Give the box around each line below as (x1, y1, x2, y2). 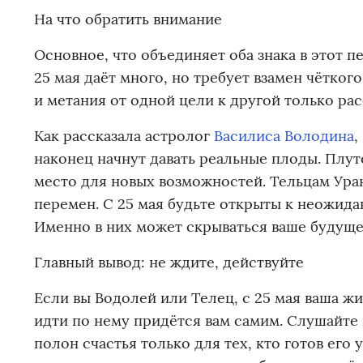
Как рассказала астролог (34, 126, 214, 146)
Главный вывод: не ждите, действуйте (34, 253, 304, 272)
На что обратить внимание (34, 10, 222, 29)
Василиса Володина (214, 126, 354, 146)
